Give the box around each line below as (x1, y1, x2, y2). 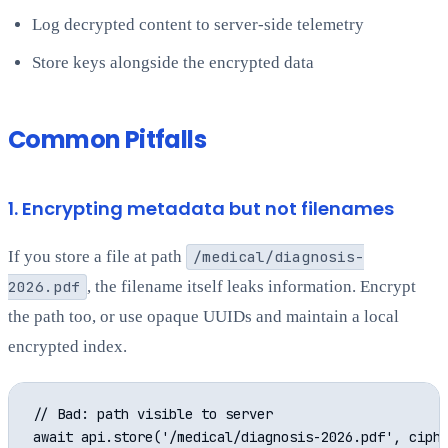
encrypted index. (8, 337, 127, 357)
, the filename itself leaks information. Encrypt (86, 277, 416, 297)
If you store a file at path (8, 247, 186, 267)
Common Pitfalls (8, 123, 206, 157)
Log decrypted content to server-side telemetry (32, 15, 364, 35)
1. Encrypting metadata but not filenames (8, 196, 394, 222)
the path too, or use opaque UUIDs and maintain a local (8, 307, 399, 327)
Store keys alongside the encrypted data (32, 53, 314, 73)
